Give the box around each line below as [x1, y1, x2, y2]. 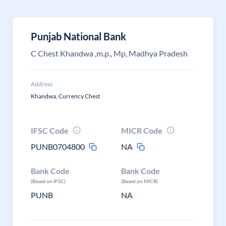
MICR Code [121, 126, 163, 135]
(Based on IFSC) [31, 178, 66, 184]
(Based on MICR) [121, 178, 158, 184]
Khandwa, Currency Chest [31, 92, 100, 100]
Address [31, 80, 52, 88]
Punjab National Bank [31, 30, 126, 42]
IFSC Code [31, 126, 69, 135]
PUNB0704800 [31, 142, 85, 151]
